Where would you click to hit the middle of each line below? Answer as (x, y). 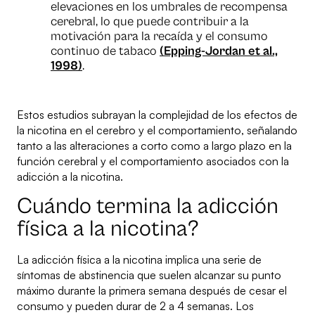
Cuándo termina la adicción (148, 207)
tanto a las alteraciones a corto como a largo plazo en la (154, 146)
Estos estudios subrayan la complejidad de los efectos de (157, 115)
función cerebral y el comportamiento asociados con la (153, 161)
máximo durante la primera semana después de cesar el (152, 291)
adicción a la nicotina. (70, 177)
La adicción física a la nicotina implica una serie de (139, 260)
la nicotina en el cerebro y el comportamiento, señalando (157, 130)
